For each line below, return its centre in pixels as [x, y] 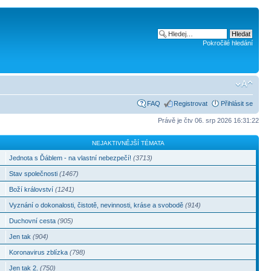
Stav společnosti [33, 173]
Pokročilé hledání [228, 43]
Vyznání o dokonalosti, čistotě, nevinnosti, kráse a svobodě [96, 205]
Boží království [31, 189]
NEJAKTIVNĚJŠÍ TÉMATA [129, 143]
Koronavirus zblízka [38, 252]
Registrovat [191, 103]
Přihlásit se [237, 103]
